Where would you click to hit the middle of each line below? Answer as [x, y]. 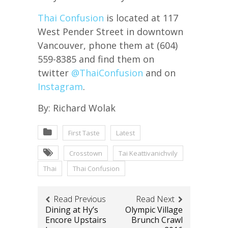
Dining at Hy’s [72, 209]
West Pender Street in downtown [110, 31]
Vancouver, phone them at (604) [108, 45]
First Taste [84, 133]
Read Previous [80, 199]
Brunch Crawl [157, 220]
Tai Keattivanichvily [148, 153]
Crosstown [86, 153]
